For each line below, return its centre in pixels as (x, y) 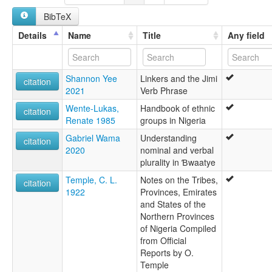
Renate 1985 (90, 120)
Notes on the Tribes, (179, 179)
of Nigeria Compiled (178, 228)
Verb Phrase (164, 90)
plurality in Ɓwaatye (178, 162)
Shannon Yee (91, 78)
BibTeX (57, 16)
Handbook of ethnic (178, 108)
